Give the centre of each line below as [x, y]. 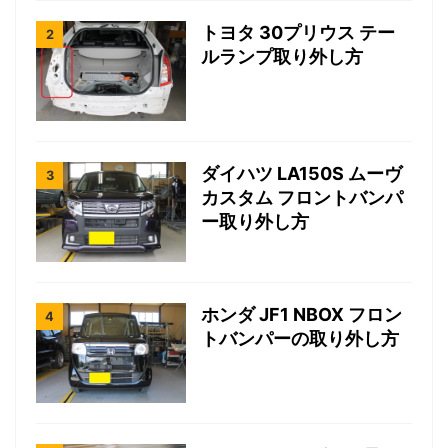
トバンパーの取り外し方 [300, 339]
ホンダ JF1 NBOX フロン [301, 315]
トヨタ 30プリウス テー [298, 33]
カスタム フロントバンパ [302, 198]
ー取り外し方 [255, 222]
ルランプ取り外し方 [282, 57]
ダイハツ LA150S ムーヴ [301, 174]
